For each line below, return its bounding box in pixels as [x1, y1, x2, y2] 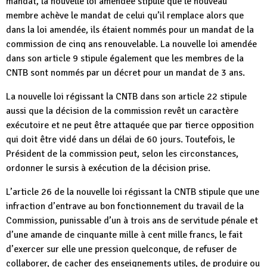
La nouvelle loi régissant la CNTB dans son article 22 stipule [6, 91, 247, 103]
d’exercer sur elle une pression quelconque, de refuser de [6, 243, 237, 256]
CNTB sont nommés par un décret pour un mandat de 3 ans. [6, 67, 245, 79]
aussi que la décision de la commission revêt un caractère [6, 105, 238, 117]
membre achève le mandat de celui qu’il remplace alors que [6, 10, 244, 22]
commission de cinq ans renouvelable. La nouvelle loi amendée [6, 38, 257, 51]
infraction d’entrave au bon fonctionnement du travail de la [6, 200, 244, 213]
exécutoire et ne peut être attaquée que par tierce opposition [6, 119, 254, 132]
